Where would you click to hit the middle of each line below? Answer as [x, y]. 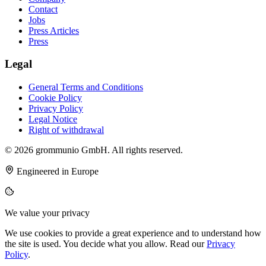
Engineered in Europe [56, 172]
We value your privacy [47, 213]
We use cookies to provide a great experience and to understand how [133, 233]
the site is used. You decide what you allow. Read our [106, 244]
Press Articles [54, 30]
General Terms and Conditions [86, 87]
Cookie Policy [55, 98]
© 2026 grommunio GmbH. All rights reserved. [94, 150]
